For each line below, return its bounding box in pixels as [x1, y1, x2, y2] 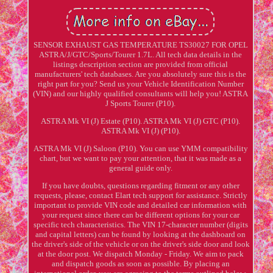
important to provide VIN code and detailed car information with [34, 200, 247, 210]
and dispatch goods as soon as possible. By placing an [51, 258, 230, 268]
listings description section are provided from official [53, 59, 229, 69]
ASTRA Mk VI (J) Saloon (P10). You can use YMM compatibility [33, 143, 248, 153]
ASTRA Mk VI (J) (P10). [101, 126, 180, 135]
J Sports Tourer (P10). [105, 98, 176, 108]
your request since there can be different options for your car [41, 210, 239, 219]
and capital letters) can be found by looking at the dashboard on [35, 229, 246, 239]
